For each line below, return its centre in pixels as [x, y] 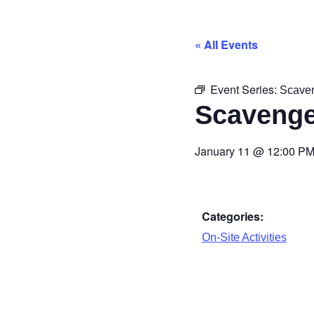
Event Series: [245, 89]
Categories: [233, 216]
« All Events [226, 45]
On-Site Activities [244, 237]
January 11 [223, 151]
